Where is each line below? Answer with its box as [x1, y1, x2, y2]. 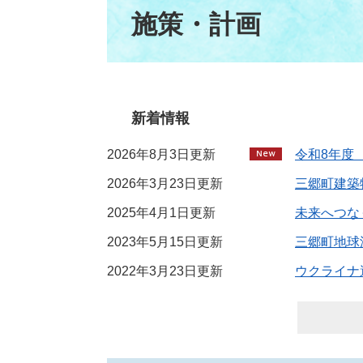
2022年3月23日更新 [107, 264, 223, 278]
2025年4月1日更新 [107, 206, 216, 220]
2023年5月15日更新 [107, 235, 223, 249]
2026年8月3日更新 [107, 147, 216, 161]
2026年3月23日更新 [107, 177, 223, 190]
